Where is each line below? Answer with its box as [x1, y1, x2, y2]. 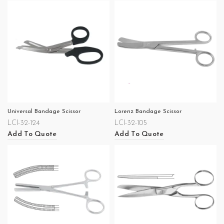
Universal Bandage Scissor [7, 108, 80, 114]
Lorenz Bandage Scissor [114, 108, 181, 114]
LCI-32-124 [7, 119, 40, 127]
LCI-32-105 [114, 119, 147, 127]
